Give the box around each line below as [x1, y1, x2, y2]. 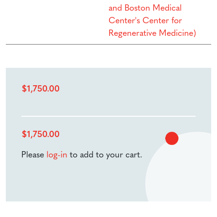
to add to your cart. [67, 151, 142, 159]
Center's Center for [108, 16, 182, 25]
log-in [46, 151, 67, 159]
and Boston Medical [108, 4, 182, 13]
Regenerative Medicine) [108, 29, 196, 38]
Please [21, 151, 46, 159]
